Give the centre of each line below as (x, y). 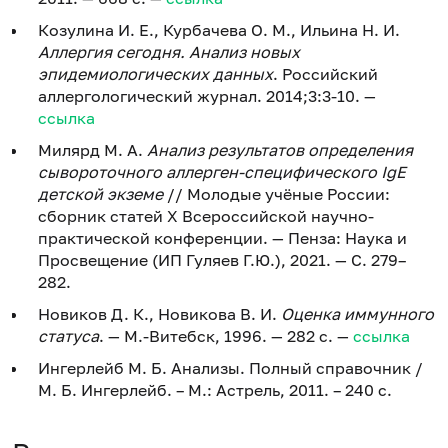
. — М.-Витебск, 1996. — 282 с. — (226, 335)
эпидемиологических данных (155, 73)
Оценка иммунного (357, 313)
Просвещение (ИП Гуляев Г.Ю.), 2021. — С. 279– (222, 259)
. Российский (325, 73)
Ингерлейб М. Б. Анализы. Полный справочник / (230, 367)
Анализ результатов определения (280, 149)
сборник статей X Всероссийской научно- (206, 215)
